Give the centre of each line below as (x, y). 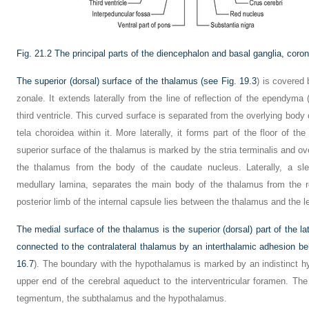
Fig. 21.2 (34, 53)
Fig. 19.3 (239, 81)
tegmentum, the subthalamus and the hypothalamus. (122, 298)
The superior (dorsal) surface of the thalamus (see (119, 81)
